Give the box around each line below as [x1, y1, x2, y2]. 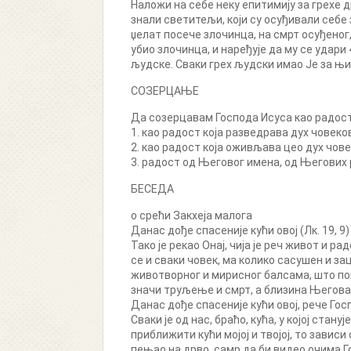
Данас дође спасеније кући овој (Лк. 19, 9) [131, 224, 349, 237]
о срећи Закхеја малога [131, 209, 252, 222]
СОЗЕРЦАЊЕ [131, 85, 199, 97]
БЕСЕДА [131, 183, 174, 195]
